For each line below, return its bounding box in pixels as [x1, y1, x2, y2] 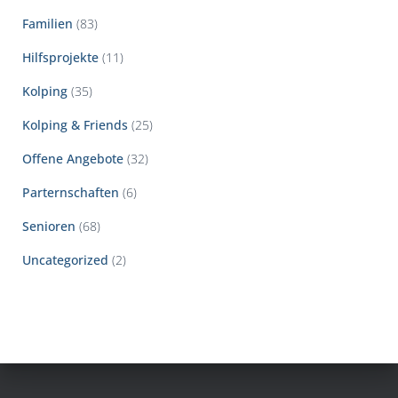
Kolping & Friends [22, 115, 128, 133]
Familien [22, 14, 73, 32]
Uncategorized [22, 251, 108, 268]
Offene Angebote [22, 149, 123, 167]
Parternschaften [22, 183, 119, 201]
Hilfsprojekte [22, 48, 99, 66]
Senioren [22, 217, 76, 235]
